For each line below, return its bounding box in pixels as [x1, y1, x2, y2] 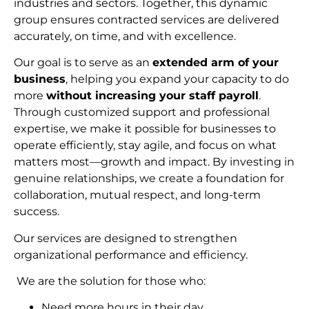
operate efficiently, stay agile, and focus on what [14, 139, 277, 152]
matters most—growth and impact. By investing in [14, 155, 295, 169]
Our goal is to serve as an [14, 56, 152, 70]
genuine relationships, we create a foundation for [14, 172, 284, 186]
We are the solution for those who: [14, 275, 206, 288]
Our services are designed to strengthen [14, 231, 237, 245]
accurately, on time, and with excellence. [14, 29, 236, 43]
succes [14, 205, 52, 219]
